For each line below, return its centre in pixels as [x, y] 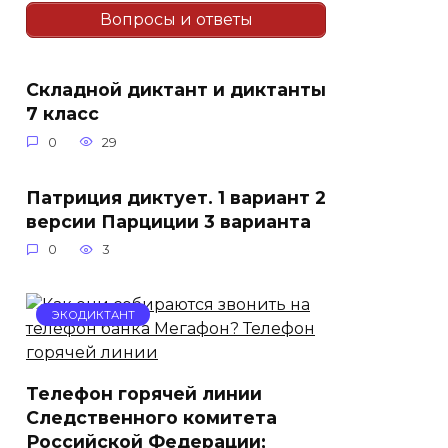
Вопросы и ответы [176, 19]
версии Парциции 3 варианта [168, 221]
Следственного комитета [151, 417]
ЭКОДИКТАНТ [93, 314]
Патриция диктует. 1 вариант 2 [176, 197]
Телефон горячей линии [144, 393]
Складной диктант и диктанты [176, 89]
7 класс [62, 113]
